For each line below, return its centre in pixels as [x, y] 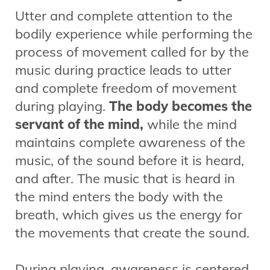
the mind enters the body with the [119, 196]
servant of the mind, [81, 124]
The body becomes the [179, 106]
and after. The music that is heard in [125, 178]
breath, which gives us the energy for [129, 214]
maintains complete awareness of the [130, 142]
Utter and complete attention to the [124, 15]
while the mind [192, 124]
